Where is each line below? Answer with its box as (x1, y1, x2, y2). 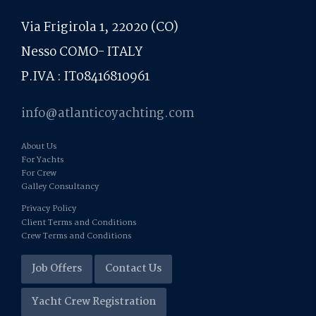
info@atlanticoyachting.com (21, 103, 194, 124)
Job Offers (32, 260, 82, 277)
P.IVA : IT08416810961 (21, 66, 150, 87)
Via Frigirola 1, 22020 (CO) (21, 17, 178, 38)
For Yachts (21, 153, 63, 166)
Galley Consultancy (21, 181, 99, 194)
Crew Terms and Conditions (21, 229, 131, 243)
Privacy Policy (21, 202, 76, 216)
